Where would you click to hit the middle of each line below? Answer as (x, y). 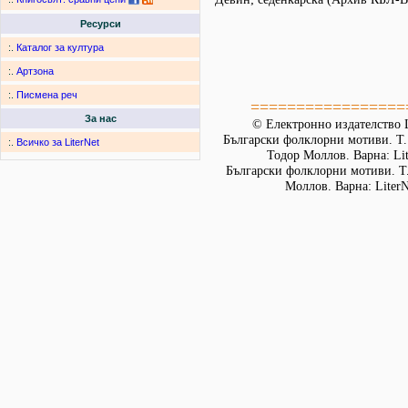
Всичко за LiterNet (58, 143)
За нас (100, 119)
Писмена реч (47, 95)
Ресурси (100, 24)
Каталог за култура (60, 48)
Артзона (35, 71)
